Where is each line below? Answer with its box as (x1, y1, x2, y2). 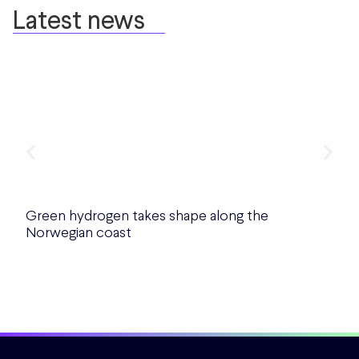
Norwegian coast (26, 222, 131, 243)
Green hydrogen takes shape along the (26, 205, 268, 226)
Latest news (13, 2, 145, 38)
